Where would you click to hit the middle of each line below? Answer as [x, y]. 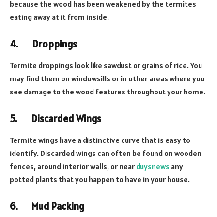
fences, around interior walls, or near [73, 166]
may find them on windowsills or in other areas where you [107, 78]
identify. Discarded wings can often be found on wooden [106, 153]
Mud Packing [57, 207]
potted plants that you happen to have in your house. [100, 179]
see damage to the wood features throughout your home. [108, 91]
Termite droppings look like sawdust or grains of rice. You [106, 65]
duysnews [153, 166]
